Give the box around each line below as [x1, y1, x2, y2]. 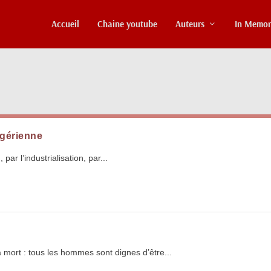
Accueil [51, 18, 79, 30]
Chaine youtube [97, 18, 157, 30]
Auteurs [175, 18, 204, 30]
